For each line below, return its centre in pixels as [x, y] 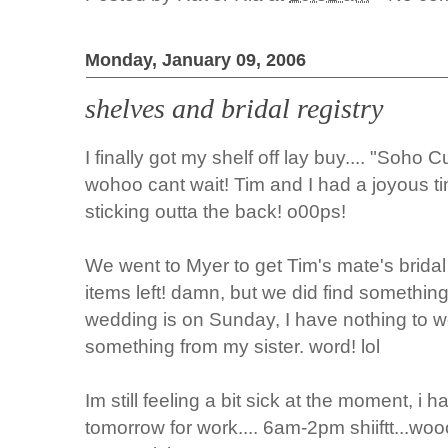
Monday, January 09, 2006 [196, 59]
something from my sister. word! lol [233, 346]
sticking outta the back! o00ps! [216, 211]
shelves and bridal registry [234, 108]
